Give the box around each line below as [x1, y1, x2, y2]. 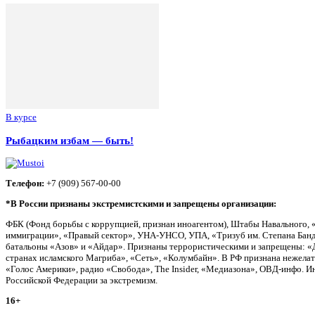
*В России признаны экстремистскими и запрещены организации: [6, 198, 276, 209]
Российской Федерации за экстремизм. [6, 274, 157, 285]
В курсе [6, 112, 37, 123]
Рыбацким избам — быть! [6, 134, 134, 146]
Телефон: [6, 177, 44, 188]
